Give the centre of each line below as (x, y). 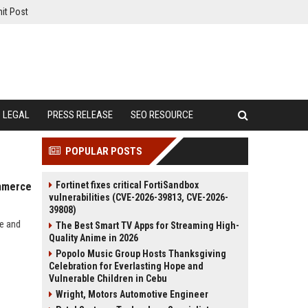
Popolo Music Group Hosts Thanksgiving (141, 254)
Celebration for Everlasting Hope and (126, 266)
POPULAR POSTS (104, 151)
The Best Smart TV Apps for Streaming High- (147, 225)
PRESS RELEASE (80, 115)
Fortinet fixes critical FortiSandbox (127, 185)
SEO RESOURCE (162, 115)
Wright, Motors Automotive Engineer (132, 294)
